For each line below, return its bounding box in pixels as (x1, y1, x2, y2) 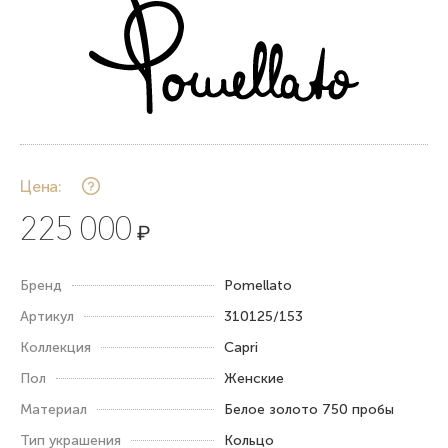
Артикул (20, 307, 74, 325)
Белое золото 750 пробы (224, 400, 394, 418)
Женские (224, 369, 284, 387)
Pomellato (224, 276, 292, 294)
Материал (20, 400, 87, 418)
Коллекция (20, 338, 91, 356)
